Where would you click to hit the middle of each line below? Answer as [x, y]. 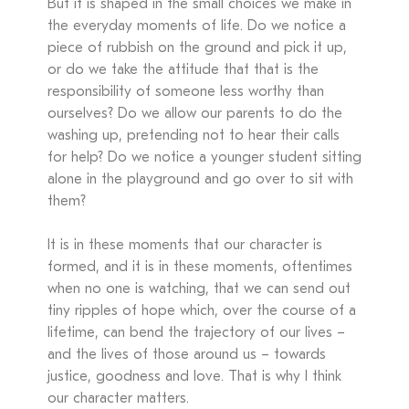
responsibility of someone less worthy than [186, 92]
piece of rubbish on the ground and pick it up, [197, 48]
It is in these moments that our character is [185, 246]
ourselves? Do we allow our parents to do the [195, 114]
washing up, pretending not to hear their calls [194, 136]
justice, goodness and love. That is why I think [194, 377]
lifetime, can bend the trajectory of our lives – [196, 333]
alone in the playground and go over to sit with [200, 180]
